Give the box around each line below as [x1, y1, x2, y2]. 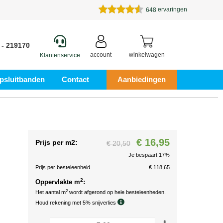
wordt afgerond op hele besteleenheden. [68, 189, 166, 195]
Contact [62, 75, 90, 84]
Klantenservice [40, 52, 80, 59]
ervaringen [156, 6, 187, 13]
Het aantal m [35, 189, 66, 195]
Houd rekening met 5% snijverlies [35, 200, 117, 206]
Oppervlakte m [35, 178, 80, 186]
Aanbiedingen [117, 75, 166, 84]
